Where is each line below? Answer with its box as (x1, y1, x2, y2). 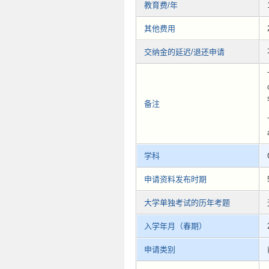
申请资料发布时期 (144, 175, 207, 184)
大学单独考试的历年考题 (144, 198, 230, 208)
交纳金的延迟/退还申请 (144, 47, 225, 57)
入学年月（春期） (144, 222, 207, 231)
